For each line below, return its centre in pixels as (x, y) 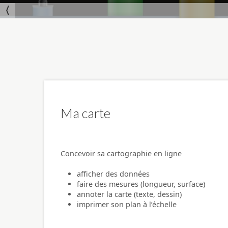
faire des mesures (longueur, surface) (141, 184)
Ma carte (85, 113)
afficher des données (113, 174)
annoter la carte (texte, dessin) (129, 194)
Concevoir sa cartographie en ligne (121, 153)
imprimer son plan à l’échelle (127, 204)
